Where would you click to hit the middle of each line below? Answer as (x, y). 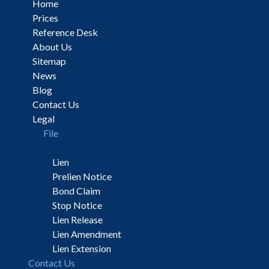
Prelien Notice (82, 176)
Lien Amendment (87, 234)
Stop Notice (77, 205)
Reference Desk (65, 32)
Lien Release (77, 219)
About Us (52, 47)
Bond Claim (76, 191)
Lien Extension (82, 248)
